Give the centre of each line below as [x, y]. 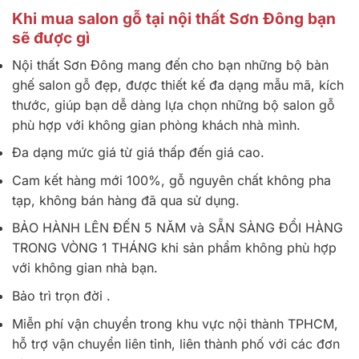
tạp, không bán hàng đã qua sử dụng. [126, 200]
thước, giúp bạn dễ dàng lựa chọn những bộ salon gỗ [173, 105]
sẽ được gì [51, 37]
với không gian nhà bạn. [85, 268]
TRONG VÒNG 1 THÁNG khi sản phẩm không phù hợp [174, 248]
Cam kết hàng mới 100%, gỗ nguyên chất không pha [171, 180]
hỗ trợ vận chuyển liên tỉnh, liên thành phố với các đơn [176, 343]
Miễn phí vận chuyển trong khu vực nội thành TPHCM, [175, 323]
